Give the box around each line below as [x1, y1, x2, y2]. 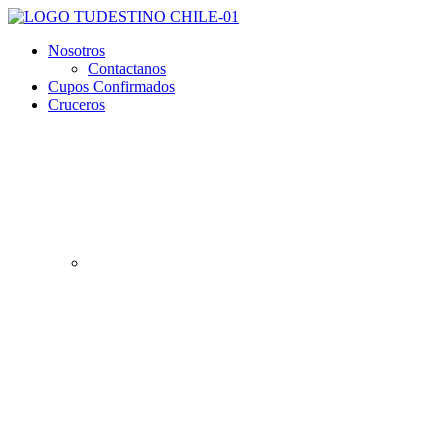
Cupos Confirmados [48, 78, 175, 95]
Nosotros [48, 42, 105, 59]
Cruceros [48, 96, 105, 113]
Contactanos [88, 60, 166, 77]
